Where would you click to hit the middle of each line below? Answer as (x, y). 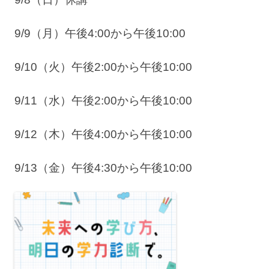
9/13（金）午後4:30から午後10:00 (103, 168)
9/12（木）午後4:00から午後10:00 (103, 134)
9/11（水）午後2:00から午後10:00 (103, 101)
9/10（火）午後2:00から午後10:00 (103, 67)
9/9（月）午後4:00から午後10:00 (100, 34)
